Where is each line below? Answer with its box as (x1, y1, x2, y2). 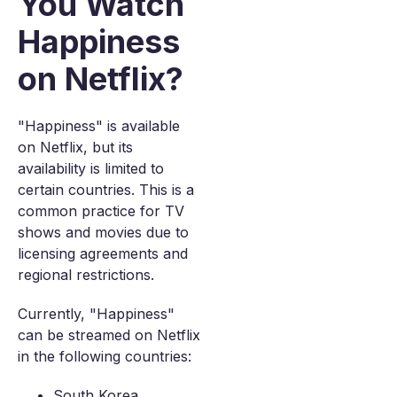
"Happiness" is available (18, 117, 180, 135)
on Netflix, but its (18, 138, 133, 156)
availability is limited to (18, 160, 164, 177)
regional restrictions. (18, 266, 154, 284)
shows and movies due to (18, 223, 189, 241)
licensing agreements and (18, 245, 188, 262)
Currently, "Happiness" (18, 305, 175, 323)
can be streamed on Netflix (18, 326, 200, 344)
